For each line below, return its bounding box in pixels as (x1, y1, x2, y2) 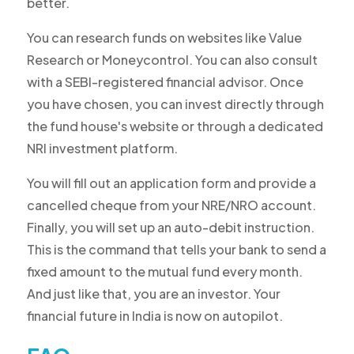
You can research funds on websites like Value (26, 29, 302, 47)
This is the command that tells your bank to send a (26, 241, 326, 258)
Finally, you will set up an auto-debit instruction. (26, 219, 314, 236)
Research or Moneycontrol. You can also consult (26, 51, 318, 69)
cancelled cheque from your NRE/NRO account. (26, 197, 316, 214)
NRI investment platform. (26, 140, 178, 157)
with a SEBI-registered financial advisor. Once (26, 73, 303, 91)
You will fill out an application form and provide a (26, 175, 316, 192)
